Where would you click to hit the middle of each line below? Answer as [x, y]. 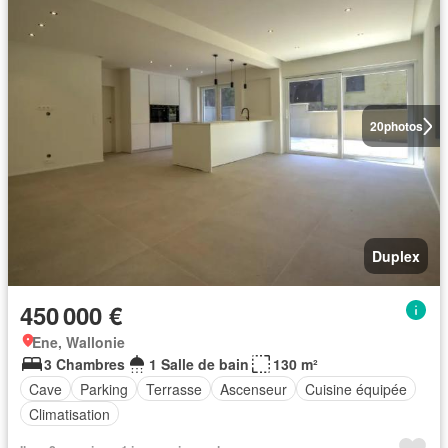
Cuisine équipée [356, 388]
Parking [104, 388]
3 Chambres [84, 364]
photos [403, 126]
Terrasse [174, 388]
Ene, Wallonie [78, 342]
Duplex [396, 256]
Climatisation [69, 413]
